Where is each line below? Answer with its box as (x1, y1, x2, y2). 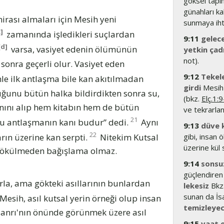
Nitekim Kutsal (98, 131, 158, 143)
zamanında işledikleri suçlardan (4, 28, 134, 40)
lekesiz (183, 180, 209, 190)
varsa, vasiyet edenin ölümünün (9, 43, 137, 55)
